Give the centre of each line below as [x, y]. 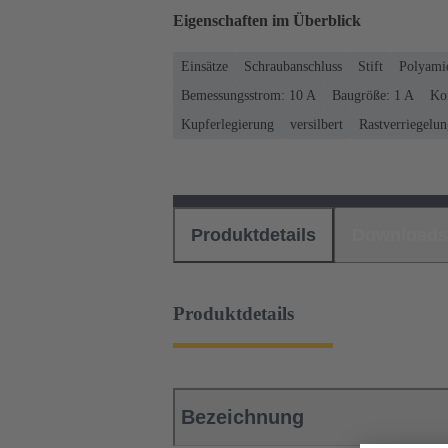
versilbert [316, 124]
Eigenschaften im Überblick [267, 21]
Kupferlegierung [227, 124]
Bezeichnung [242, 417]
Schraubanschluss [293, 66]
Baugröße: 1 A [373, 95]
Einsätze [204, 66]
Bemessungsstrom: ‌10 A [248, 95]
